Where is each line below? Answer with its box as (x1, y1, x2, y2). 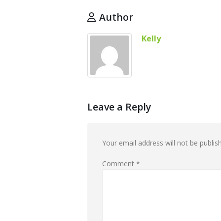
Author (99, 10, 133, 24)
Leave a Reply (87, 100, 151, 113)
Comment (102, 158, 136, 168)
